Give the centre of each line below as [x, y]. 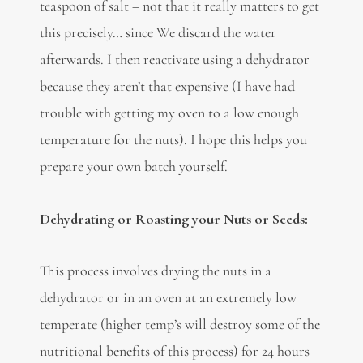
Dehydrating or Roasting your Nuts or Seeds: [173, 218]
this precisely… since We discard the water [158, 33]
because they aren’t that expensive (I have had [167, 86]
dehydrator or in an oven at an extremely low [168, 298]
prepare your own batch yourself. [133, 167]
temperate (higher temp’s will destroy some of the [179, 325]
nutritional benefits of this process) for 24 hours [174, 351]
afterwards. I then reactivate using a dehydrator [174, 60]
